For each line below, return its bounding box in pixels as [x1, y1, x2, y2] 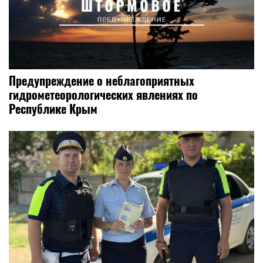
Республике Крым [9, 100, 97, 118]
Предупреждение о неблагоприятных [9, 72, 194, 90]
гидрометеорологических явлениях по [9, 86, 198, 104]
